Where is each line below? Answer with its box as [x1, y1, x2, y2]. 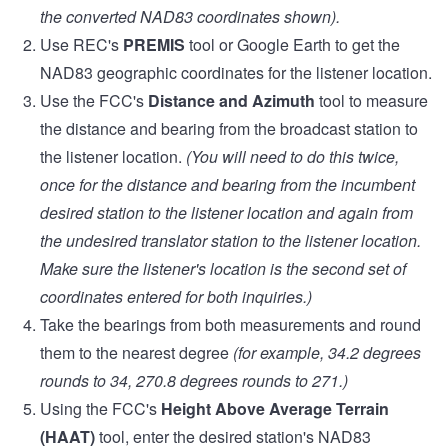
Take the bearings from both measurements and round [40, 313, 421, 337]
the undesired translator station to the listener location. [40, 229, 425, 253]
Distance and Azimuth [148, 89, 315, 113]
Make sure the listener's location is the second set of [40, 257, 406, 281]
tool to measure [315, 89, 428, 113]
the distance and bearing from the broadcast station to [40, 117, 418, 141]
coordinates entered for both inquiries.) [40, 285, 312, 309]
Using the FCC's [40, 397, 161, 421]
